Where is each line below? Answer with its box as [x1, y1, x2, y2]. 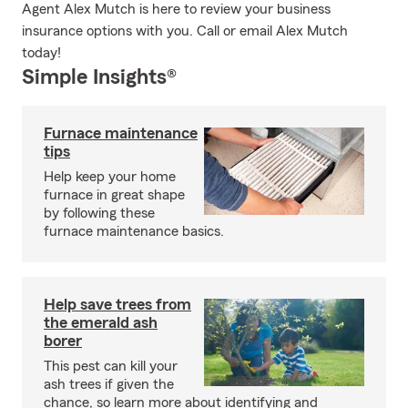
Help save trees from [44, 296, 191, 312]
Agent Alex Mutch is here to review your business [22, 2, 331, 16]
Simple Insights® [22, 66, 177, 88]
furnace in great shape [44, 188, 185, 202]
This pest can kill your [44, 359, 178, 373]
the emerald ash [44, 314, 158, 331]
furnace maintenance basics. [44, 224, 224, 239]
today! [22, 46, 61, 60]
